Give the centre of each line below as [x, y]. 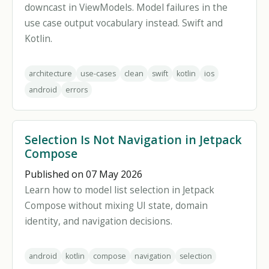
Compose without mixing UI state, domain [116, 206]
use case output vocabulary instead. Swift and [124, 23]
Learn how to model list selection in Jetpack [119, 190]
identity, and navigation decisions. [98, 221]
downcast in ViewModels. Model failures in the [126, 8]
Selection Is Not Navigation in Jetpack [133, 140]
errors [77, 90]
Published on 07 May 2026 [83, 174]
